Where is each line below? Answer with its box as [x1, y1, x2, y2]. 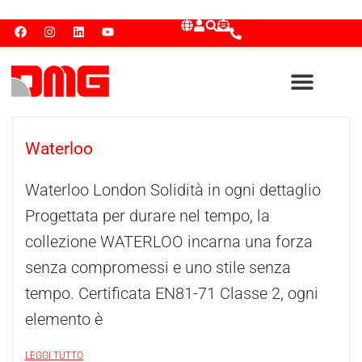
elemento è [25, 309, 103, 329]
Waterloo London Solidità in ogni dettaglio [25, 180, 321, 200]
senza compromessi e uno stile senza [25, 258, 291, 277]
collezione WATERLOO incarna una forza [25, 232, 313, 251]
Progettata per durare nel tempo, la [25, 206, 270, 225]
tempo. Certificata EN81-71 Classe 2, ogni [25, 284, 318, 303]
